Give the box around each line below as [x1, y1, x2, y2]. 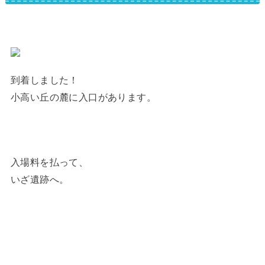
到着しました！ [10, 74, 79, 85]
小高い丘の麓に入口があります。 [10, 91, 157, 102]
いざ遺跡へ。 [10, 174, 69, 185]
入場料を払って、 [10, 157, 89, 168]
